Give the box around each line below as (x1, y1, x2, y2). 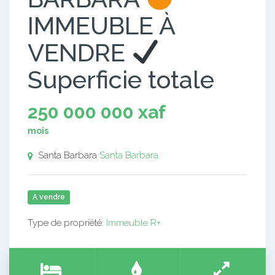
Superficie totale (28, 65, 214, 94)
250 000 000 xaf (28, 101, 166, 123)
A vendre (33, 193, 65, 201)
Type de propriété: (28, 217, 106, 228)
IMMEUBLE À (28, 11, 175, 40)
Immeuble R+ (106, 217, 161, 228)
